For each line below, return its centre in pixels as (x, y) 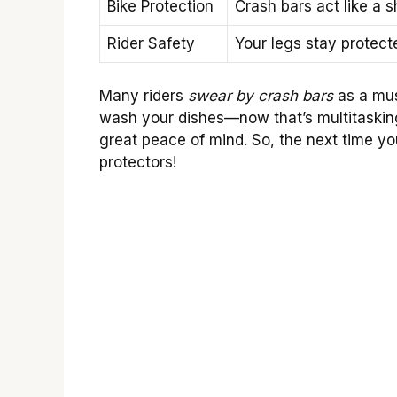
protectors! (138, 163)
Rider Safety (151, 43)
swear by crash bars (261, 96)
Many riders (144, 96)
